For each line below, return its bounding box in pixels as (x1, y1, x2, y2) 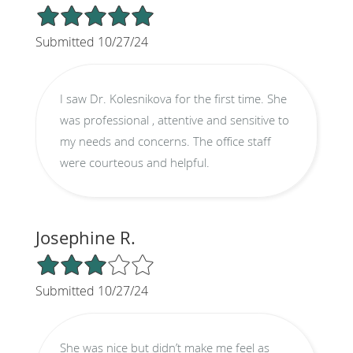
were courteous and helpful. (59, 154, 210, 170)
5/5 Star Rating (35, 2, 113, 18)
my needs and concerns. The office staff (59, 132, 271, 149)
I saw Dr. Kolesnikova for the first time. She (59, 90, 287, 106)
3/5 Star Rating (35, 251, 113, 267)
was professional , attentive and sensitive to (59, 111, 289, 128)
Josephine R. (35, 225, 136, 249)
